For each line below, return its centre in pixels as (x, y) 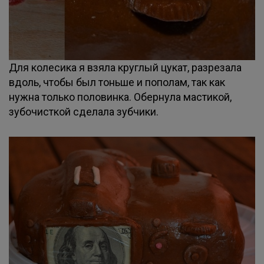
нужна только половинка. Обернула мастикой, (120, 97)
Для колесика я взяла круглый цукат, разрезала (125, 67)
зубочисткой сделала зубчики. (84, 112)
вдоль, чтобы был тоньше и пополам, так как (117, 82)
